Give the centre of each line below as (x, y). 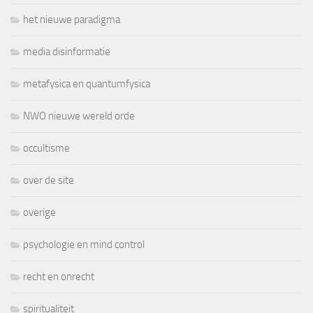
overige (39, 213)
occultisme (46, 148)
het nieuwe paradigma (72, 20)
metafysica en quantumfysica (87, 84)
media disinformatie (67, 52)
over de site (49, 181)
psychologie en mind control (84, 245)
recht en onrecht (59, 277)
